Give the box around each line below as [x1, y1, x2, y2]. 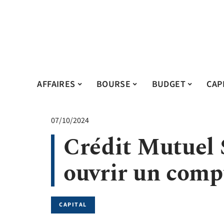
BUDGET [151, 77, 185, 90]
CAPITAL [59, 200, 87, 209]
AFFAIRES [37, 77, 75, 90]
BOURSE [96, 77, 131, 90]
